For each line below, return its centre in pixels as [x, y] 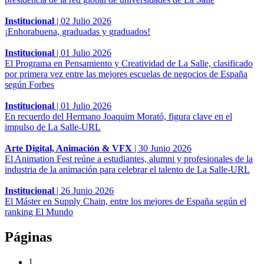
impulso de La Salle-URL [53, 127]
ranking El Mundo [39, 212]
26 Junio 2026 [87, 190]
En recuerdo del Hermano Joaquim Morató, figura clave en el [118, 116]
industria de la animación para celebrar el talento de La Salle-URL [127, 169]
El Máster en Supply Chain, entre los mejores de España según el [126, 201]
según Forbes [29, 84]
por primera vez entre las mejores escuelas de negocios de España [126, 74]
